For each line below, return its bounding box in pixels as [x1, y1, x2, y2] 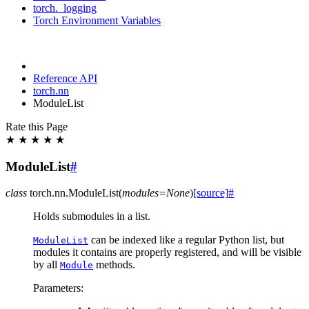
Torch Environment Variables [33, 14, 161, 26]
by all [33, 259, 60, 271]
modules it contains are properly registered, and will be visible [33, 246, 301, 259]
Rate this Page [6, 121, 68, 132]
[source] [193, 187, 228, 199]
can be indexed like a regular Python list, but [88, 234, 284, 246]
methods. [93, 259, 135, 271]
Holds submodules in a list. [33, 210, 150, 223]
